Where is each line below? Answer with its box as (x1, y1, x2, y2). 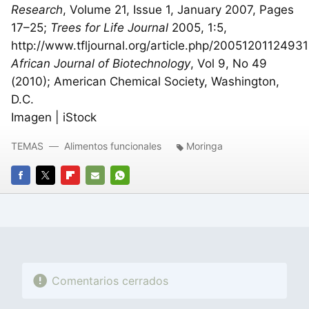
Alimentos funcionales (64, 140, 161, 152)
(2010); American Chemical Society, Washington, (11, 74, 279, 89)
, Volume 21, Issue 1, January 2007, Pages (63, 3, 294, 17)
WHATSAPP (110, 188, 163, 200)
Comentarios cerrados (51, 273, 168, 288)
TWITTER (36, 188, 78, 200)
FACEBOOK (11, 188, 61, 200)
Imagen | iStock (11, 110, 97, 125)
